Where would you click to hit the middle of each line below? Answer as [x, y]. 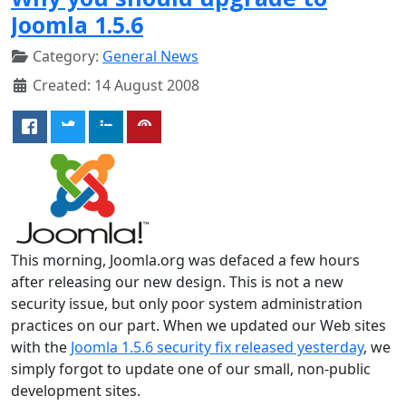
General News [150, 56]
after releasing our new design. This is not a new [177, 281]
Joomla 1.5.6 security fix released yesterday [217, 347]
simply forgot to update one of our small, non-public [191, 368]
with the [41, 347]
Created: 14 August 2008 [116, 85]
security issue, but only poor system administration [187, 303]
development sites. [76, 390]
